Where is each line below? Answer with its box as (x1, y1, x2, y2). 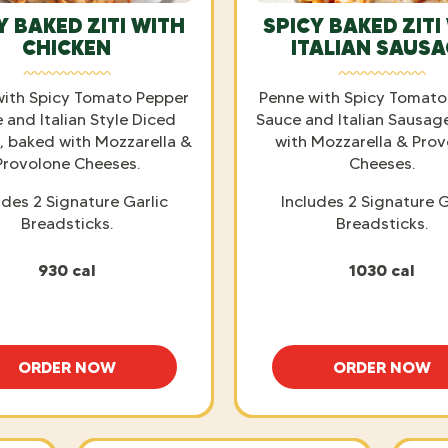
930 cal (37, 259, 96, 280)
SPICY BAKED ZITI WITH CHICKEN (65, 365, 325, 386)
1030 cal (348, 259, 415, 280)
